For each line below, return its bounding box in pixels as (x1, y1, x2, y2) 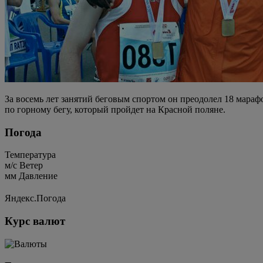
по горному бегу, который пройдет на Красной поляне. (5, 104, 225, 114)
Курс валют (5, 214, 65, 227)
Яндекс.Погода (5, 193, 66, 204)
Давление (19, 171, 58, 181)
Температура (5, 150, 56, 160)
